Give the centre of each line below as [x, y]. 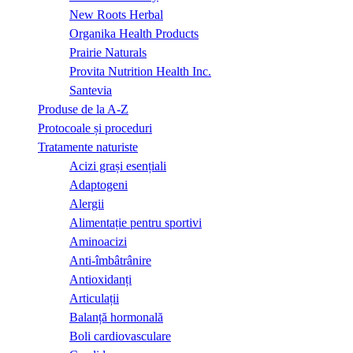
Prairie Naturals [108, 52]
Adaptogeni [98, 184]
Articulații [94, 298]
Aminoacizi [98, 241]
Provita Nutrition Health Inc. [140, 71]
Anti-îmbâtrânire [110, 260]
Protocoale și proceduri [95, 128]
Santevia [91, 90]
